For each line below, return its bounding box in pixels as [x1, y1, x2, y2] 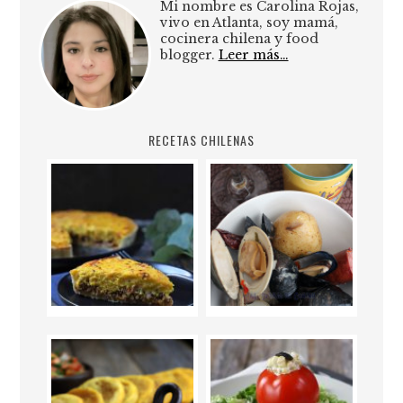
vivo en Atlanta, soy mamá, [159, 13, 338, 31]
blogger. [159, 46, 219, 63]
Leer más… [218, 46, 289, 63]
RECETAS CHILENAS [148, 130, 255, 149]
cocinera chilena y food [159, 30, 318, 47]
